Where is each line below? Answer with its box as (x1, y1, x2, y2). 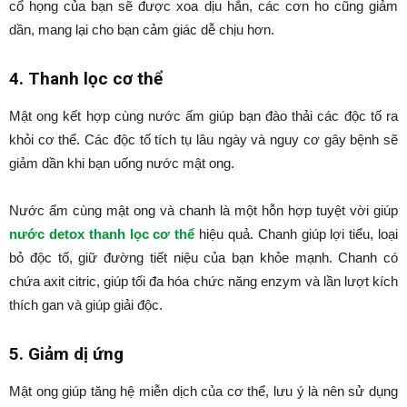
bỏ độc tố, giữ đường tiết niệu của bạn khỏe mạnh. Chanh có (9, 250, 398, 265)
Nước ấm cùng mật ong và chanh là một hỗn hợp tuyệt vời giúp (9, 203, 398, 218)
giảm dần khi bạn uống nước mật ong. (9, 155, 234, 171)
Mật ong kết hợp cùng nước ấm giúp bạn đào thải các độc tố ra (9, 108, 398, 124)
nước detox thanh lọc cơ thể (9, 226, 195, 242)
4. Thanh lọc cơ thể (9, 68, 163, 89)
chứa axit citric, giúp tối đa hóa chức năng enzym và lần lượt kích (9, 273, 398, 289)
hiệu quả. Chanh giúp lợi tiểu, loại (194, 226, 399, 242)
